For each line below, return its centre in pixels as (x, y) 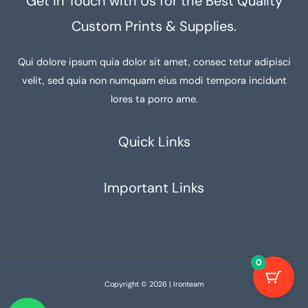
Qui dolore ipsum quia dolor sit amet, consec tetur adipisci (154, 62)
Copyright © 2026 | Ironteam (154, 284)
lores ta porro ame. (154, 99)
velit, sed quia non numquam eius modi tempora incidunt (154, 80)
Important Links (154, 187)
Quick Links (154, 141)
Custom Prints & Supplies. (154, 26)
